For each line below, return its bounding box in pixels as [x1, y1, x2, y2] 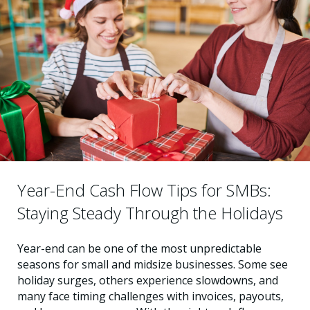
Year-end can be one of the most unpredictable [17, 240, 262, 256]
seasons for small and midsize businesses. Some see [17, 256, 288, 272]
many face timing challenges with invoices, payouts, [17, 288, 284, 304]
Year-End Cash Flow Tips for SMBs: [17, 178, 271, 201]
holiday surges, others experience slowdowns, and [17, 272, 278, 288]
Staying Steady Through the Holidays [17, 201, 283, 224]
